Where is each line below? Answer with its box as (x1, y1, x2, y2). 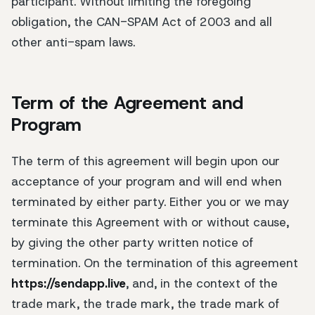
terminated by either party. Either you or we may (11, 193, 289, 210)
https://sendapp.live (11, 275, 126, 291)
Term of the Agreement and (11, 91, 243, 115)
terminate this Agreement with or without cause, (11, 214, 289, 230)
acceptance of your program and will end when (11, 173, 282, 189)
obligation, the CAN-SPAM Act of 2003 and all (11, 14, 272, 30)
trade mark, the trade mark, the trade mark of (11, 295, 279, 311)
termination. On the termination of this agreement (11, 255, 298, 271)
